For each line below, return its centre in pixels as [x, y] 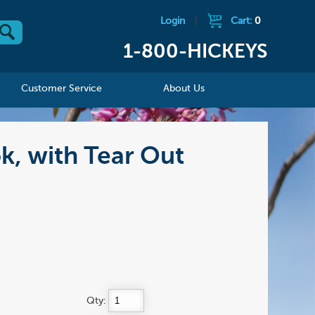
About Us [184, 89]
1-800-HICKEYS [195, 52]
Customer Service [62, 89]
